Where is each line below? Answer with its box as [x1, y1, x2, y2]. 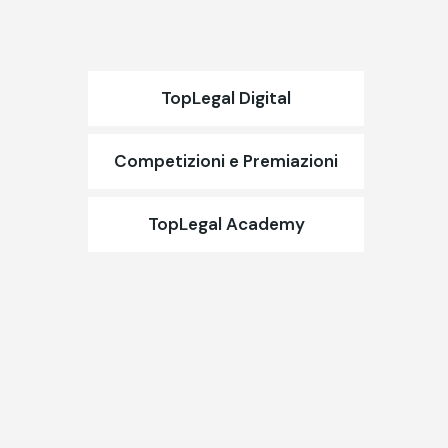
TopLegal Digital [161, 87, 291, 110]
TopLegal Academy [147, 213, 305, 236]
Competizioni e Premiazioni [114, 150, 338, 173]
